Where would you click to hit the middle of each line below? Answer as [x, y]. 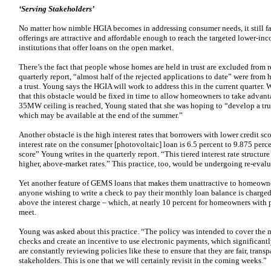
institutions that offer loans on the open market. [96, 47]
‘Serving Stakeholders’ [57, 9]
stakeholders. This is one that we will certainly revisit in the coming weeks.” [143, 260]
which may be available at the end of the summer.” [101, 115]
